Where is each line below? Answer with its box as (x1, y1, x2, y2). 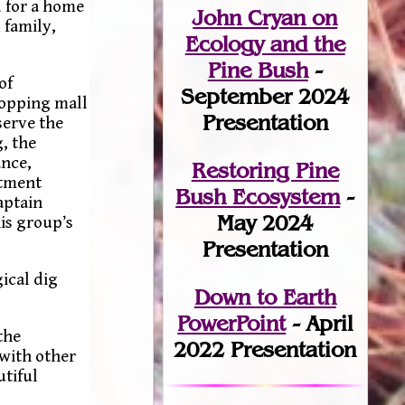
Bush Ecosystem (175, 183, 341, 210)
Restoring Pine (191, 156, 339, 184)
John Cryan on (193, 4, 338, 31)
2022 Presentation (174, 335, 357, 363)
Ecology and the (184, 30, 345, 57)
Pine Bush (207, 56, 308, 83)
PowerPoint (177, 309, 287, 336)
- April (286, 309, 353, 336)
